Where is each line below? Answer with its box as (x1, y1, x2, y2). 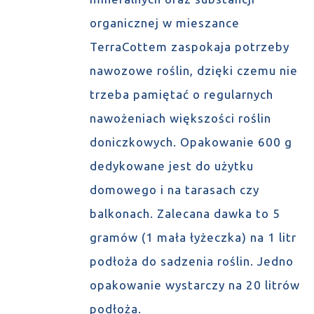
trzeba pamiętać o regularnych (89, 88, 273, 101)
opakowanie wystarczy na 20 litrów (89, 278, 300, 292)
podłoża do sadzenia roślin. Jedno (89, 254, 294, 268)
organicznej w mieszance (89, 16, 240, 29)
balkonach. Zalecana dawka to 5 (89, 207, 280, 220)
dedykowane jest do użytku (89, 159, 254, 172)
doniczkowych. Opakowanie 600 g (89, 135, 292, 149)
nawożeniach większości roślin (89, 111, 271, 125)
